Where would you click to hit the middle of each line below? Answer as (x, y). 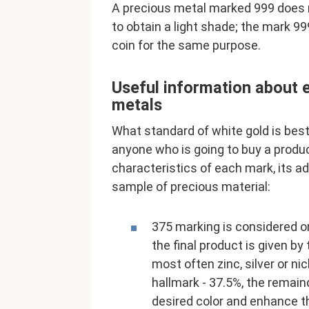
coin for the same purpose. (186, 46)
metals (137, 104)
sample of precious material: (191, 187)
